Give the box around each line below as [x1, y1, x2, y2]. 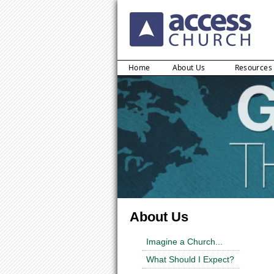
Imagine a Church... [146, 236, 223, 246]
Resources [234, 62, 272, 73]
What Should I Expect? [146, 254, 234, 264]
